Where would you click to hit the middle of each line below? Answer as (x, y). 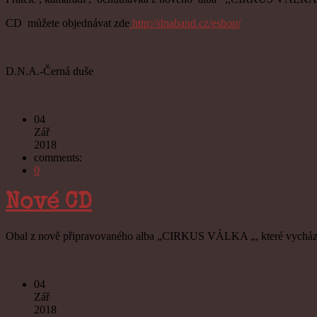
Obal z (21, 236)
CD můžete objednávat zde (68, 23)
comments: (58, 157)
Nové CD (49, 203)
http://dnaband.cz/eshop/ (185, 23)
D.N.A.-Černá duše (50, 71)
